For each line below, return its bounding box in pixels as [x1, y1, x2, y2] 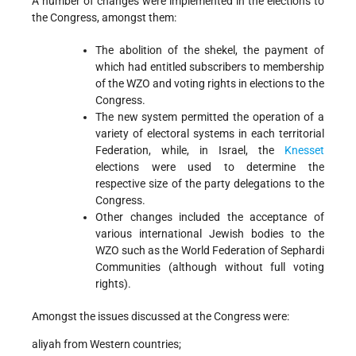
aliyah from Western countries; [32, 337, 181, 350]
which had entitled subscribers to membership [95, 60, 324, 73]
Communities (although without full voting [95, 260, 324, 273]
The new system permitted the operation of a [95, 110, 324, 123]
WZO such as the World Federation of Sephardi [95, 243, 324, 257]
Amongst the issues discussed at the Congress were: [32, 309, 289, 323]
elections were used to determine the [95, 160, 324, 173]
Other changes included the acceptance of [95, 210, 324, 223]
